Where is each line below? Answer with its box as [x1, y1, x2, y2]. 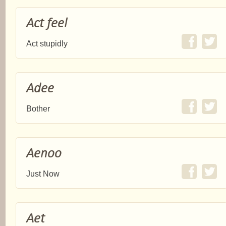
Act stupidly [26, 39, 68, 48]
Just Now [26, 169, 60, 178]
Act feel [26, 15, 67, 31]
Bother [26, 104, 50, 113]
